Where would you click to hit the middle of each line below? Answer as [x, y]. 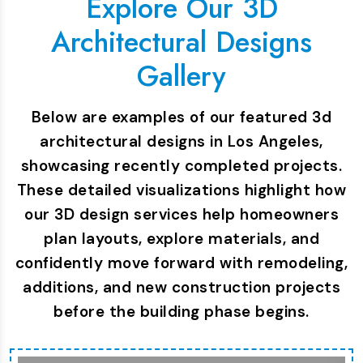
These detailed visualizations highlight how [181, 190]
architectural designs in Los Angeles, [181, 141]
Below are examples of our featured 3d [181, 117]
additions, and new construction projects [181, 287]
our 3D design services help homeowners [181, 214]
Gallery [181, 76]
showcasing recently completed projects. [181, 166]
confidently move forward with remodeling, [181, 263]
